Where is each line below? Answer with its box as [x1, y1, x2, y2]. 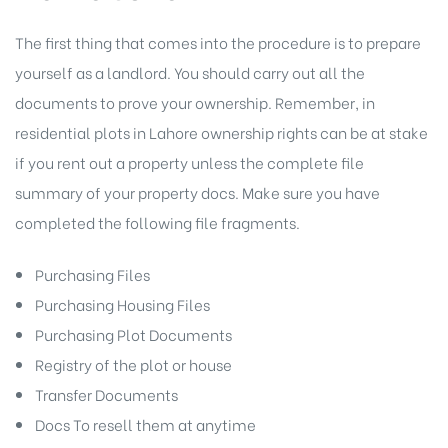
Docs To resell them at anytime [34, 413, 256, 436]
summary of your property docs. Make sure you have [15, 180, 380, 203]
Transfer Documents [34, 383, 178, 406]
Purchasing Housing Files [34, 293, 210, 316]
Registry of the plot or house [34, 353, 232, 376]
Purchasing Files [34, 263, 150, 286]
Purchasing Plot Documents [34, 323, 232, 346]
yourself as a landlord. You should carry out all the [15, 60, 365, 83]
